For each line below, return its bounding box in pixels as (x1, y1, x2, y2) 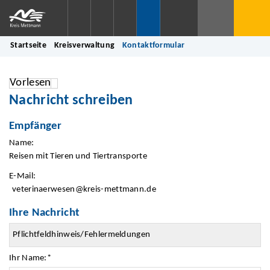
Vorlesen (10, 77, 51, 89)
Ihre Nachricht (9, 207, 80, 219)
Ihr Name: (9, 253, 47, 263)
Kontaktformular (122, 42, 185, 49)
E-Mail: (9, 172, 36, 181)
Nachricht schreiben (9, 93, 133, 108)
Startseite (10, 42, 47, 49)
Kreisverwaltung (54, 42, 115, 49)
